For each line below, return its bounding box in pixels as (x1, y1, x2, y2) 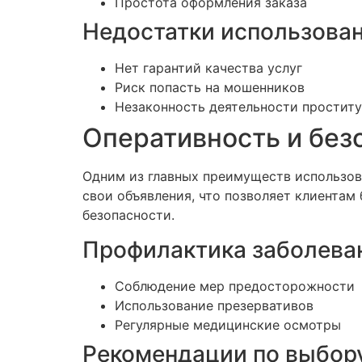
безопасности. (82, 207, 175, 224)
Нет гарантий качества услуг (115, 60, 302, 77)
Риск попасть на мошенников (115, 79, 305, 96)
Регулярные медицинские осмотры (115, 316, 341, 333)
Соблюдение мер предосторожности (115, 277, 355, 294)
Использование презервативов (115, 297, 314, 314)
